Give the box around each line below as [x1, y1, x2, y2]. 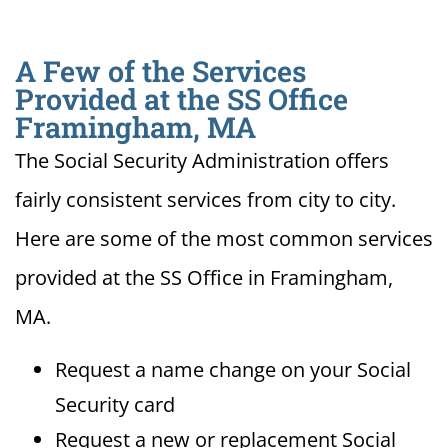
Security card [55, 391, 175, 419]
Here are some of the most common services [15, 225, 433, 253]
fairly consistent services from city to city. [15, 186, 396, 214]
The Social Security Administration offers [15, 147, 389, 175]
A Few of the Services [15, 52, 307, 91]
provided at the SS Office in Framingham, [15, 264, 393, 292]
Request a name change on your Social [55, 356, 411, 384]
